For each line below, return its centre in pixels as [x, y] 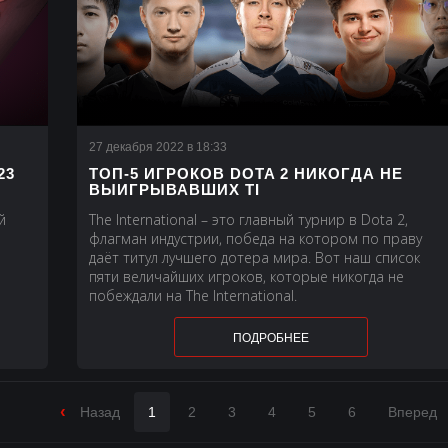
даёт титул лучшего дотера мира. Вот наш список [255, 258]
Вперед [412, 412]
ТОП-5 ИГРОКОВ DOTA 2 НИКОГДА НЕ [246, 174]
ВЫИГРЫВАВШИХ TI [175, 190]
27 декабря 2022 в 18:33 [158, 147]
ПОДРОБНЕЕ [270, 338]
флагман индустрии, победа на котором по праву [256, 239]
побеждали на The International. [193, 296]
